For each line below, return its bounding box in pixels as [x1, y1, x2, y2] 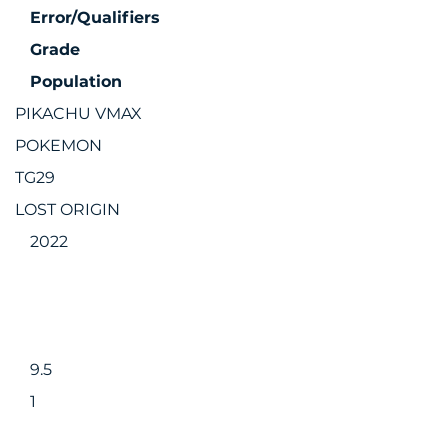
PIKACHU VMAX [15, 104, 142, 123]
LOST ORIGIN [15, 200, 120, 219]
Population [30, 72, 122, 91]
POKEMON [15, 136, 102, 155]
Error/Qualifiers [30, 8, 160, 27]
